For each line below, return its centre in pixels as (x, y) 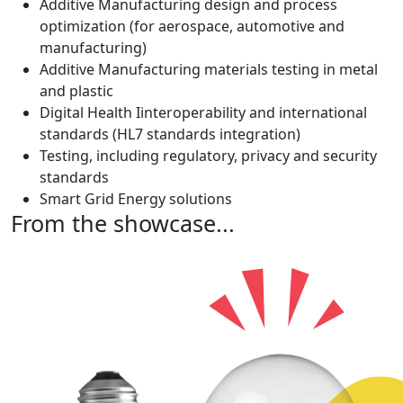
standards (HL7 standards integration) (170, 134)
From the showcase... (123, 224)
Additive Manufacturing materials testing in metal (209, 70)
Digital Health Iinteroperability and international (203, 113)
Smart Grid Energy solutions (136, 199)
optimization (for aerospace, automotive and (192, 27)
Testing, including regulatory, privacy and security (208, 156)
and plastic (76, 91)
